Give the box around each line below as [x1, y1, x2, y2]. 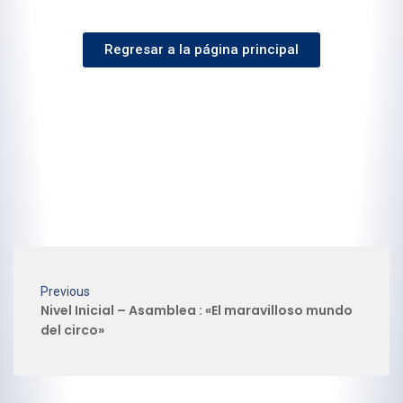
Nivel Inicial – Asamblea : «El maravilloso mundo [40, 301, 353, 320]
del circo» [40, 321, 104, 340]
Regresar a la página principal [104, 41, 299, 58]
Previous [40, 284, 90, 300]
